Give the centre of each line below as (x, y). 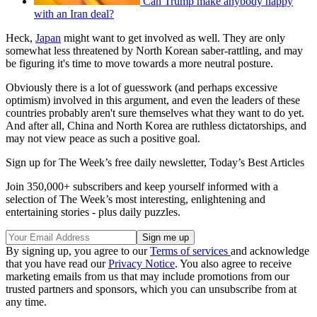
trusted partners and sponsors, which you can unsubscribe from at (151, 289)
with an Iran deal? (74, 14)
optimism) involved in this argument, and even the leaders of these (153, 100)
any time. (26, 302)
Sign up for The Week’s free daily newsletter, (108, 163)
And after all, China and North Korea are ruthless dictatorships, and (156, 126)
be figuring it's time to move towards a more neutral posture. (139, 64)
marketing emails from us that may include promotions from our (148, 277)
